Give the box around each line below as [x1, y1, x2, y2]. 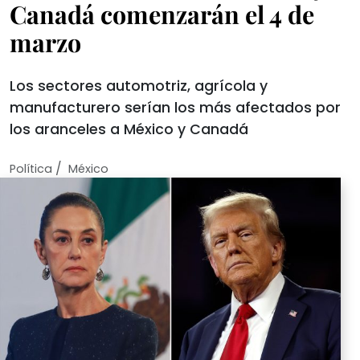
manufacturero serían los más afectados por [10, 98, 341, 117]
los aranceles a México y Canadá [10, 120, 248, 139]
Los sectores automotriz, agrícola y [10, 76, 268, 96]
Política [10, 161, 52, 177]
